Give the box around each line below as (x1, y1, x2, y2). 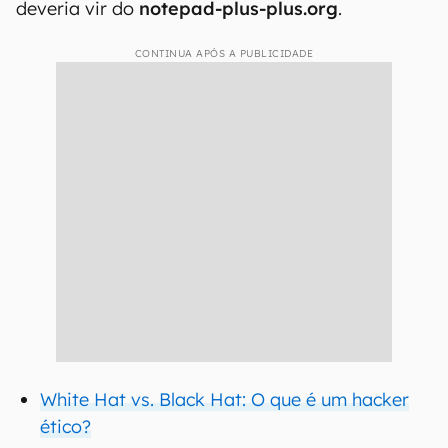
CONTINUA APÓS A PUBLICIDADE (134, 47, 314, 60)
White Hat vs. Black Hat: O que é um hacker (40, 388, 409, 411)
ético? (40, 415, 91, 438)
